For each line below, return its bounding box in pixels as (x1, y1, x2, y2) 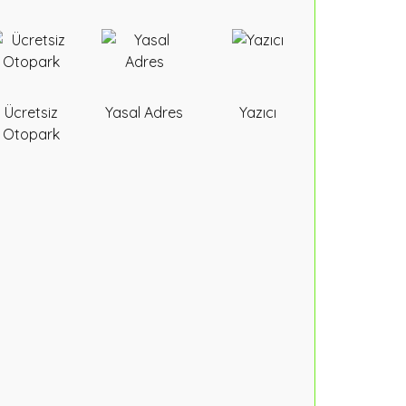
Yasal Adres (105, 103, 184, 121)
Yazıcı (238, 103, 276, 121)
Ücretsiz (4, 103, 58, 121)
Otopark (2, 125, 60, 143)
